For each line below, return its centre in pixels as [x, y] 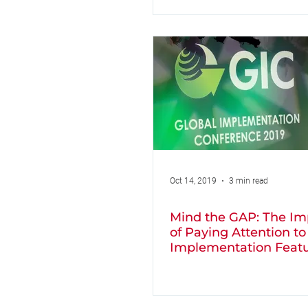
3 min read [249, 181]
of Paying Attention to [238, 232]
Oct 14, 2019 [193, 181]
